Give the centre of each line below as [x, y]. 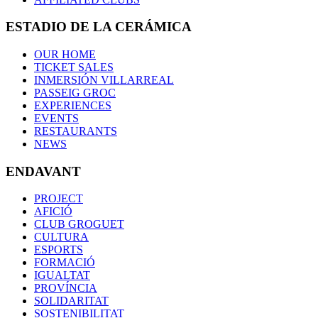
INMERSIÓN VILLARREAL [104, 79]
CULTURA [61, 237]
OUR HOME [65, 54]
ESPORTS [59, 250]
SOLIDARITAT [71, 301]
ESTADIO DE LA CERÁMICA [99, 27]
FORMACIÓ [65, 263]
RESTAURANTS [76, 131]
